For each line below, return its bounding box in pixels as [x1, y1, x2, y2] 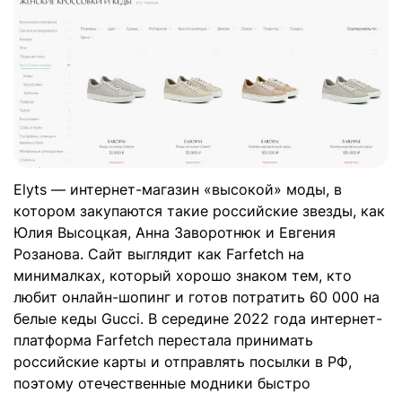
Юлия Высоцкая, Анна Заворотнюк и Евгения [13, 223, 336, 241]
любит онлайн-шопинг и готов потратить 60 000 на [13, 287, 380, 306]
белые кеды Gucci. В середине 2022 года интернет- [13, 309, 382, 328]
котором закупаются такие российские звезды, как [13, 201, 385, 220]
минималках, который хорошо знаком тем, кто [13, 266, 352, 284]
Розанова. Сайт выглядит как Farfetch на [13, 244, 304, 263]
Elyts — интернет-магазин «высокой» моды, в [13, 179, 342, 198]
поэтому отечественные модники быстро [13, 373, 310, 392]
